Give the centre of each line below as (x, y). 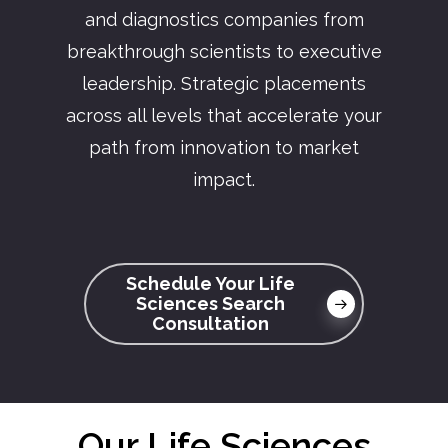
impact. (224, 180)
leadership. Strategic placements (224, 84)
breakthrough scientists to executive (224, 52)
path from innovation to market (224, 148)
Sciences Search (210, 304)
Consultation (210, 324)
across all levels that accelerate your (224, 116)
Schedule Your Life (210, 284)
